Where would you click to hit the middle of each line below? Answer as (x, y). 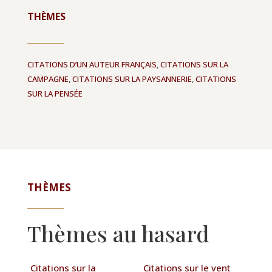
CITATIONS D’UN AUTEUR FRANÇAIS (92, 64)
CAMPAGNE (48, 79)
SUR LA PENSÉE (55, 93)
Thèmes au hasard (118, 233)
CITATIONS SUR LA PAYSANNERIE (132, 79)
